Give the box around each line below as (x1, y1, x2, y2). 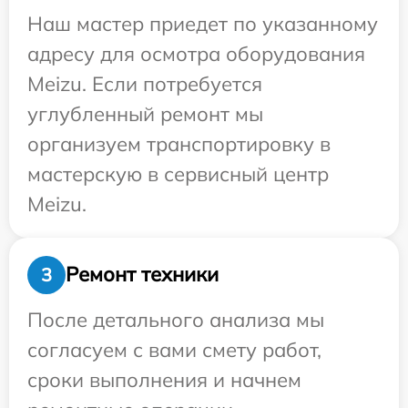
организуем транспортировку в (27, 130, 331, 157)
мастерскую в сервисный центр (27, 160, 329, 187)
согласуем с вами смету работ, (27, 336, 321, 362)
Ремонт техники (66, 261, 219, 288)
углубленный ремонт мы (27, 100, 263, 127)
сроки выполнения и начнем (27, 366, 301, 393)
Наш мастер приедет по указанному (27, 10, 378, 36)
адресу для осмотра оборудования (27, 40, 365, 66)
